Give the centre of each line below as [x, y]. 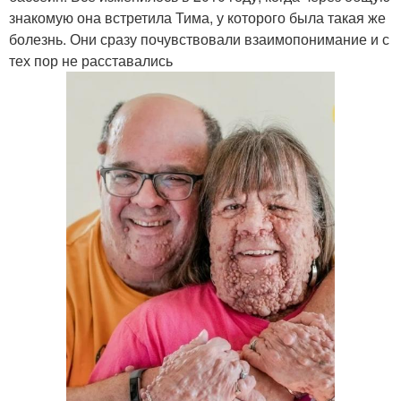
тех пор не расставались [91, 60]
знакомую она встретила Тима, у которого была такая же [197, 17]
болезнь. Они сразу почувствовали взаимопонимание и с [199, 39]
